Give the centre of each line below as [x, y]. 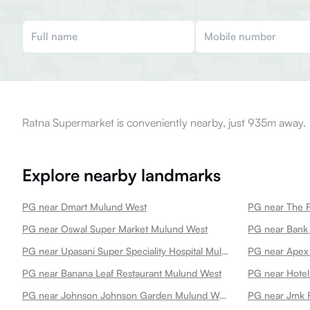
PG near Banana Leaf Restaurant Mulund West [122, 273]
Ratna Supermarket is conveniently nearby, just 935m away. [164, 122]
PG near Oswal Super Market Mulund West [115, 229]
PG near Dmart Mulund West [84, 207]
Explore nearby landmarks [121, 175]
